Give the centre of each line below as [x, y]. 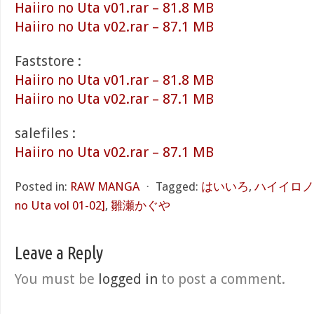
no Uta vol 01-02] [60, 205]
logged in [128, 279]
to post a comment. [221, 279]
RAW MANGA [105, 186]
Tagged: [177, 186]
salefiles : [45, 133]
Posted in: [41, 186]
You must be [56, 279]
